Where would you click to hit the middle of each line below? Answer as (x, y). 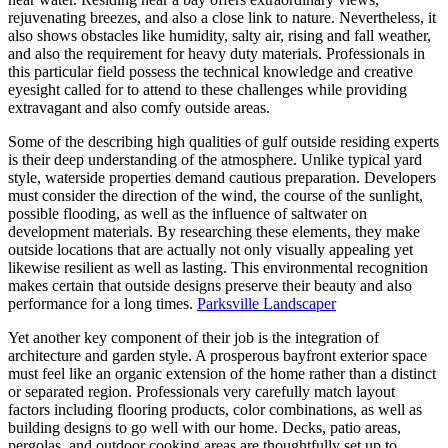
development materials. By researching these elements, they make (214, 231)
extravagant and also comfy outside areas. (139, 107)
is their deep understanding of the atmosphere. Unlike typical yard (215, 159)
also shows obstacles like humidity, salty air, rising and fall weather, (219, 35)
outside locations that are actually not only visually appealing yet (210, 249)
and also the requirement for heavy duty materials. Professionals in (216, 53)
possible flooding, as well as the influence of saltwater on (187, 213)
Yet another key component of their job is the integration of (193, 337)
